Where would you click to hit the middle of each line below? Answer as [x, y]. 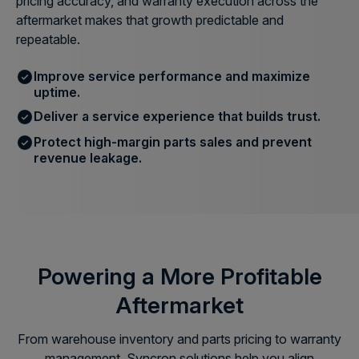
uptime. [57, 92]
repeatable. [48, 39]
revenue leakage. [88, 157]
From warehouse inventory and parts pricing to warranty [179, 339]
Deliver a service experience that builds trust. [177, 116]
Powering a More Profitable [179, 276]
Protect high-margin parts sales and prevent [173, 141]
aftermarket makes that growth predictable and [150, 20]
